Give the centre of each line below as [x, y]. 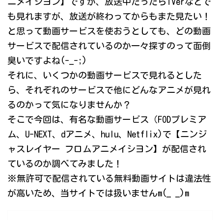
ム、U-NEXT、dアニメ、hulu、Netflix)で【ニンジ [107, 134]
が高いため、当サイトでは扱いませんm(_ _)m [98, 193]
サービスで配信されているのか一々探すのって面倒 [109, 46]
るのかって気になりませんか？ [69, 105]
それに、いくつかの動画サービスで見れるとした [105, 75]
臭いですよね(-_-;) [47, 61]
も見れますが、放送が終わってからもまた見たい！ [109, 16]
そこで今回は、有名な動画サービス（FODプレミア [107, 120]
